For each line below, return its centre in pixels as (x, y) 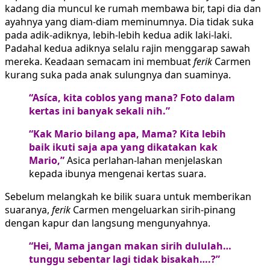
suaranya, (28, 210)
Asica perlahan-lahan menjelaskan (143, 161)
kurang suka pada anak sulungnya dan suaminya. (118, 75)
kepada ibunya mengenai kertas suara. (118, 174)
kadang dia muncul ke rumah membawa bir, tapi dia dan (133, 9)
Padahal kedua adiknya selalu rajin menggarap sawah (127, 49)
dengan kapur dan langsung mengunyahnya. (108, 223)
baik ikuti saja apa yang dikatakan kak (123, 147)
